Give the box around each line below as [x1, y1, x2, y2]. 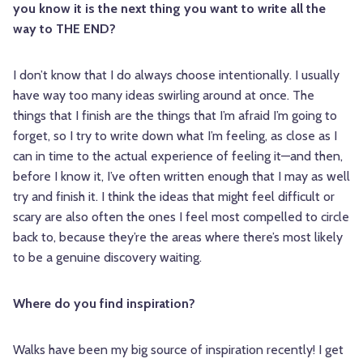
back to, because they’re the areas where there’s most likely [13, 229, 343, 246]
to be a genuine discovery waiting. [13, 250, 202, 266]
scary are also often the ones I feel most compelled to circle [13, 209, 349, 225]
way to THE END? [13, 21, 116, 37]
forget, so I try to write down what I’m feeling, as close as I [13, 128, 337, 144]
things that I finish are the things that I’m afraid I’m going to [13, 108, 337, 124]
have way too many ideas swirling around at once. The [13, 88, 314, 104]
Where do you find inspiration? [13, 296, 195, 312]
